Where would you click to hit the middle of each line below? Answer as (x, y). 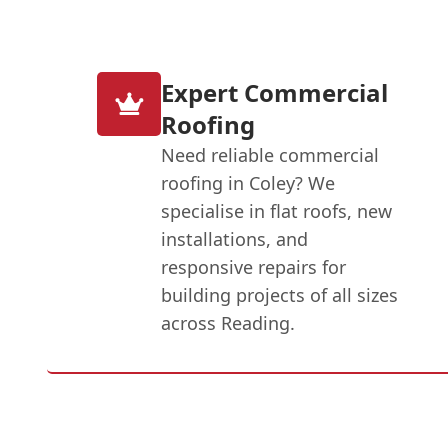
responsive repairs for (254, 266)
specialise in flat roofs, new (277, 210)
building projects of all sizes (280, 294)
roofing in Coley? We (248, 182)
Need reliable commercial (270, 154)
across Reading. (228, 322)
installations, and (235, 238)
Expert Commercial (275, 92)
